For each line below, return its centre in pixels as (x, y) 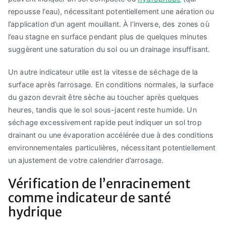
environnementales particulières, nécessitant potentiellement (112, 148)
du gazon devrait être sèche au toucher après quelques (104, 97)
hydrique (35, 212)
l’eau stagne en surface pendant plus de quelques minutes (108, 37)
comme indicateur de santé (90, 198)
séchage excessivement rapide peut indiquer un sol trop (105, 123)
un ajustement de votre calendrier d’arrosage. (86, 160)
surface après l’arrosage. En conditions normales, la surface (111, 85)
